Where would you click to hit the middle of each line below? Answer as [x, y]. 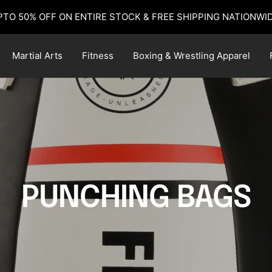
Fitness [97, 55]
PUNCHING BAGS [136, 199]
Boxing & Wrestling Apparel [191, 55]
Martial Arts [37, 55]
